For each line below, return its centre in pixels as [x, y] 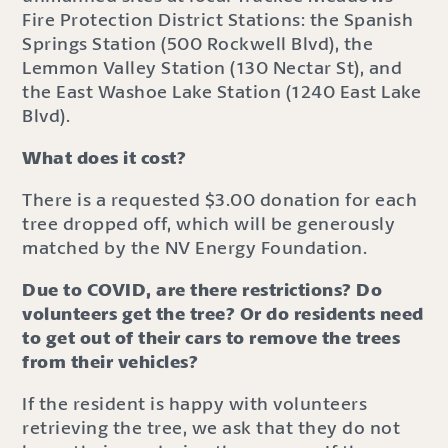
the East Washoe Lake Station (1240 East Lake [222, 91]
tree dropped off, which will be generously [209, 223]
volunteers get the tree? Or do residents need [223, 313]
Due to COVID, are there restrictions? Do [202, 289]
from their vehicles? [110, 361]
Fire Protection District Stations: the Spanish [218, 19]
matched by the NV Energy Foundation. [195, 247]
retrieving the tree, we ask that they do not [211, 427]
